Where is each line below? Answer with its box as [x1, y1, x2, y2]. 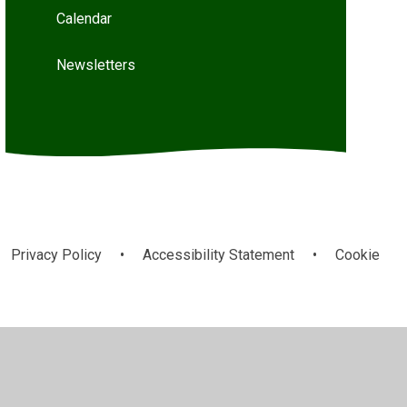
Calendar [55, 10, 112, 28]
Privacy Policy [10, 245, 102, 263]
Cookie [334, 245, 380, 263]
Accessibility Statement [142, 245, 294, 263]
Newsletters [55, 56, 135, 74]
